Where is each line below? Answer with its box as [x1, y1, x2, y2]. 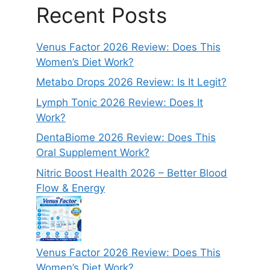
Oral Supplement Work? [36, 146, 149, 159]
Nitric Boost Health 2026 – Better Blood [36, 166, 227, 179]
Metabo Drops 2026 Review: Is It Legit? [36, 76, 227, 89]
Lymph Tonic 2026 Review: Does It [36, 96, 203, 108]
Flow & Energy [36, 181, 105, 194]
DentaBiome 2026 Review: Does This [36, 131, 216, 144]
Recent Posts [36, 2, 167, 28]
